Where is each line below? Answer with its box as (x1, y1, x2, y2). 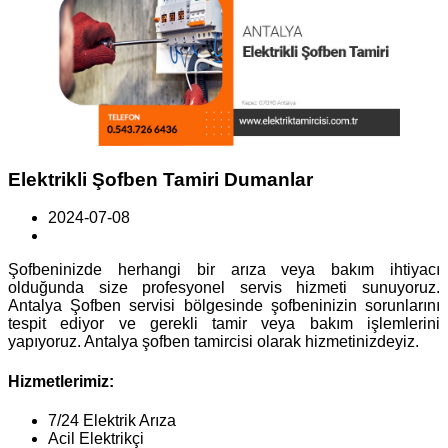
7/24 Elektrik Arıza (48, 411, 180, 429)
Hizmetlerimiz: (8, 372, 114, 390)
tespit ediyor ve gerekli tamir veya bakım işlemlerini (8, 315, 440, 333)
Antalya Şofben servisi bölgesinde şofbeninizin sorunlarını (8, 297, 440, 315)
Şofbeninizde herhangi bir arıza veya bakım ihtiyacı (8, 261, 440, 279)
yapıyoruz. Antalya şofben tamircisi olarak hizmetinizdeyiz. (8, 333, 419, 351)
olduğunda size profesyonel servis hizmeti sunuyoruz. (8, 279, 440, 297)
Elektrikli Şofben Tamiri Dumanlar (8, 168, 313, 190)
